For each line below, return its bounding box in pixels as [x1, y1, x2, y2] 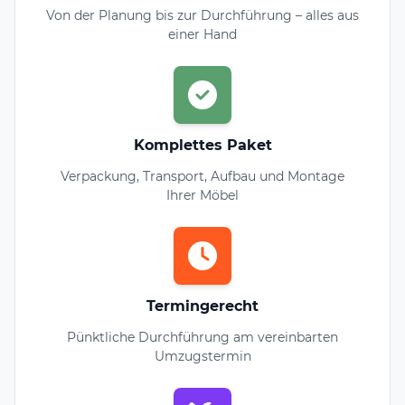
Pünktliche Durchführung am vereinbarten [67, 328, 338, 345]
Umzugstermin [154, 347, 251, 364]
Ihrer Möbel [166, 186, 239, 203]
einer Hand [168, 25, 237, 42]
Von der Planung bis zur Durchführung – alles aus [46, 6, 359, 24]
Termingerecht [146, 297, 259, 315]
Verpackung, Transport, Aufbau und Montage [61, 167, 344, 184]
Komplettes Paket [133, 136, 272, 154]
